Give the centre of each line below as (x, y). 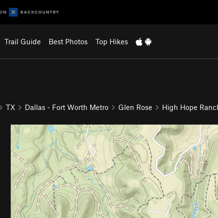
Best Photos (68, 41)
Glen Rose (135, 107)
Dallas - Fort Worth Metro (67, 107)
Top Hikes (111, 41)
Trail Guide (22, 41)
